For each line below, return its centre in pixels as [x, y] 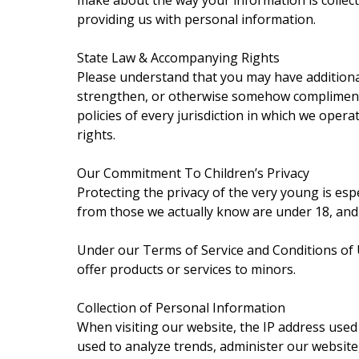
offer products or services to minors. [186, 269]
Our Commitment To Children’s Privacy [193, 173]
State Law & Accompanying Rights [178, 58]
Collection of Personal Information [181, 308]
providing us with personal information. [196, 19]
